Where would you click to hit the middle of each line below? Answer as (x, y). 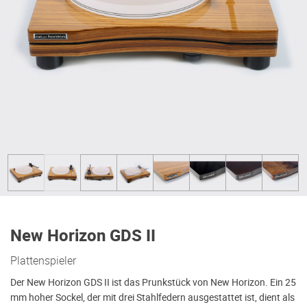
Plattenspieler (43, 261)
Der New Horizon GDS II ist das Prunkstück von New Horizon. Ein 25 (153, 283)
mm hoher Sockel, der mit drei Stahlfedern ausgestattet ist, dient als (152, 298)
